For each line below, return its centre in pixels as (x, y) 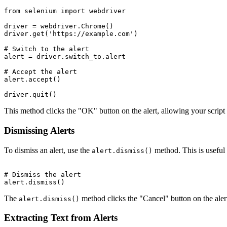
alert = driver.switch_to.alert (65, 57)
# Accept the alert (41, 72)
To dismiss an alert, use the (48, 150)
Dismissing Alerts (39, 130)
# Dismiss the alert (43, 174)
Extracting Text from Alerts (61, 218)
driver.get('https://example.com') (71, 34)
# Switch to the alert (47, 49)
